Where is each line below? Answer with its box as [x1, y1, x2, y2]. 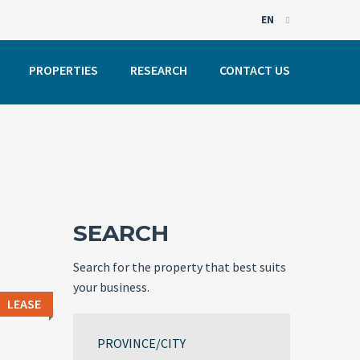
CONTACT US [219, 62, 290, 78]
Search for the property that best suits [73, 259, 286, 275]
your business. [73, 279, 149, 295]
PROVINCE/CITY [97, 335, 186, 351]
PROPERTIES [29, 62, 98, 78]
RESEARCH [130, 62, 187, 78]
